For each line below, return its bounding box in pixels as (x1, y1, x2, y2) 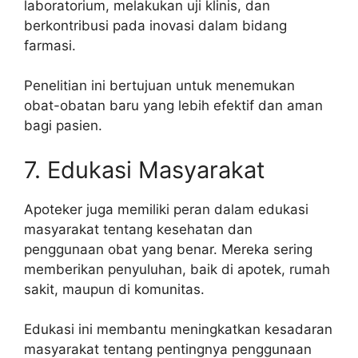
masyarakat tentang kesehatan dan (24, 221, 253, 237)
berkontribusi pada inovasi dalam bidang (24, 17, 287, 34)
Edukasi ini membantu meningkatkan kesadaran (24, 321, 332, 338)
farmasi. (24, 37, 76, 54)
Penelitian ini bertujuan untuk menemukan (24, 78, 295, 94)
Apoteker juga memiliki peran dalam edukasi (24, 201, 308, 217)
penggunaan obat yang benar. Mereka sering (24, 241, 312, 257)
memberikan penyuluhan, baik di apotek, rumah (24, 261, 330, 277)
